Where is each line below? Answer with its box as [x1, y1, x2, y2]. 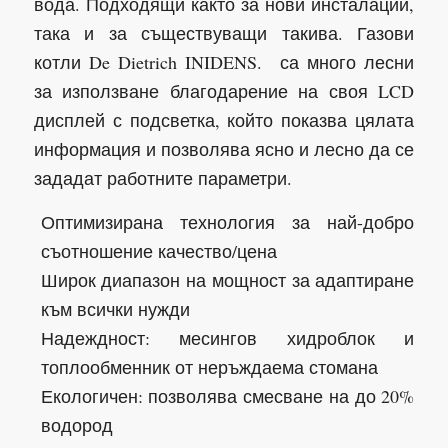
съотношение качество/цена [40, 239, 277, 264]
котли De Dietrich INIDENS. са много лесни [33, 50, 415, 75]
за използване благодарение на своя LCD [33, 79, 415, 104]
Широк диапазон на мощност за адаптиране [40, 268, 415, 293]
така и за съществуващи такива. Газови [33, 21, 415, 46]
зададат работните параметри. [33, 166, 292, 191]
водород [40, 413, 113, 438]
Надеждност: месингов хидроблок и [40, 326, 415, 351]
